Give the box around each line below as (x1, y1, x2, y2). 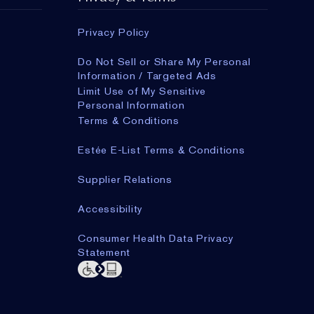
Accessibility (78, 202, 144, 217)
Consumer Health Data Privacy (78, 231, 234, 246)
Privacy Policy (78, 25, 150, 40)
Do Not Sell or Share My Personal (78, 55, 251, 69)
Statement (78, 245, 131, 260)
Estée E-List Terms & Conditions (78, 143, 245, 158)
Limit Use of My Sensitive (78, 84, 207, 99)
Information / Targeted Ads (78, 69, 217, 83)
